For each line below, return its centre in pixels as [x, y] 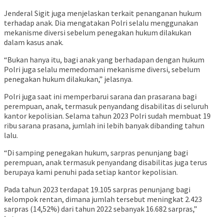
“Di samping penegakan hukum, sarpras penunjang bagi [96, 153]
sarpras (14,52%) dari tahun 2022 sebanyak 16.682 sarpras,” [101, 209]
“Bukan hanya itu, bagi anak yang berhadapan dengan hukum [104, 60]
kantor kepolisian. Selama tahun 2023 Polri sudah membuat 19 [107, 116]
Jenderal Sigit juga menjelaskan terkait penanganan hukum [103, 13]
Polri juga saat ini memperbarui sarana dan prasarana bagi [100, 97]
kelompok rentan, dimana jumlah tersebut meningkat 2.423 [103, 199]
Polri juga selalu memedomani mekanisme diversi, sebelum [102, 70]
